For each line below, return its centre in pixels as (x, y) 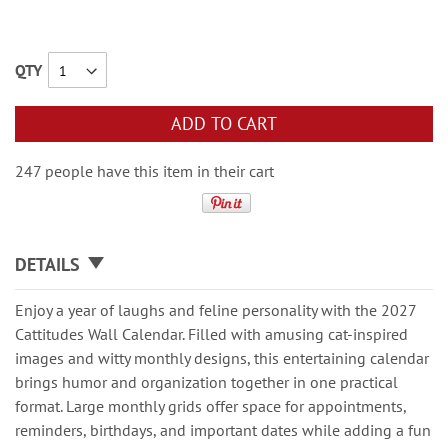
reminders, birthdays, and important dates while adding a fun (223, 430)
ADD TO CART (224, 123)
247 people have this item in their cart (144, 171)
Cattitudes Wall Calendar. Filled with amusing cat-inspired (211, 334)
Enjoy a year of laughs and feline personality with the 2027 (215, 310)
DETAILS (47, 264)
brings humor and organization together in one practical (206, 382)
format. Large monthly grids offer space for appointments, (210, 406)
